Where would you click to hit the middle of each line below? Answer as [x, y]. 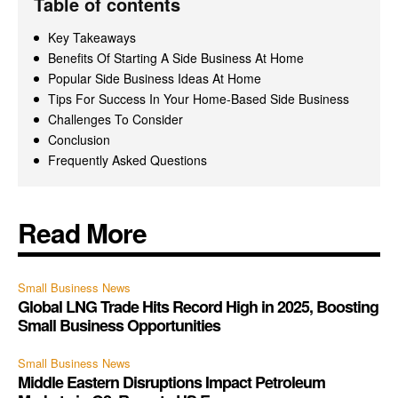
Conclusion [79, 139]
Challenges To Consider [115, 119]
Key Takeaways [92, 37]
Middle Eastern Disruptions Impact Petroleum [171, 382]
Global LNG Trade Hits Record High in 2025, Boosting [198, 306]
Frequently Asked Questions [127, 159]
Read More [82, 232]
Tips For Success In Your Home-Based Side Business [199, 98]
